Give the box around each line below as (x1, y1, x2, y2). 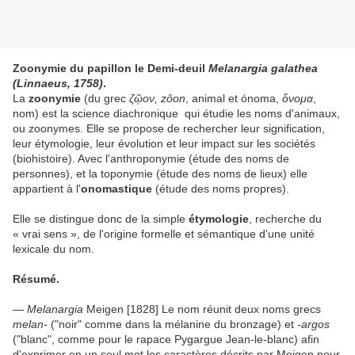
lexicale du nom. (13, 242, 94, 256)
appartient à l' (13, 182, 81, 196)
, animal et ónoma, (185, 92, 282, 105)
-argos (297, 318, 330, 331)
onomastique (81, 182, 152, 196)
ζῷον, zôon (129, 92, 185, 105)
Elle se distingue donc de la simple (13, 212, 189, 226)
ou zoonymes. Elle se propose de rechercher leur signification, (13, 122, 325, 136)
